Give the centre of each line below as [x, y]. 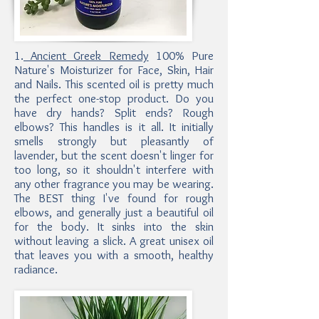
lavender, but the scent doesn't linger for [114, 155]
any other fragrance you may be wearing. [114, 184]
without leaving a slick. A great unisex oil [114, 241]
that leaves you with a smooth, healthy [114, 255]
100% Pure [181, 56]
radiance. [36, 269]
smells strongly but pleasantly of [114, 141]
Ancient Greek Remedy [86, 56]
